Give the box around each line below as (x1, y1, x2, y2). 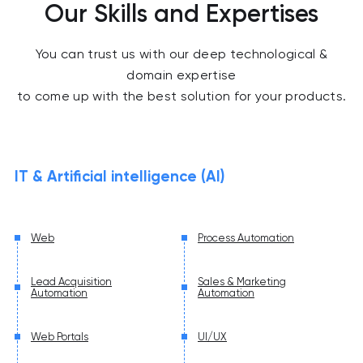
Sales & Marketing (198, 275, 286, 288)
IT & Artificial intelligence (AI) (15, 167, 224, 186)
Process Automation (198, 231, 294, 244)
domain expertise (126, 67, 237, 83)
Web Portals (31, 330, 88, 343)
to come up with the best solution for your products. (16, 88, 347, 105)
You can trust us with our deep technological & (35, 46, 328, 62)
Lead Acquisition (31, 275, 112, 288)
